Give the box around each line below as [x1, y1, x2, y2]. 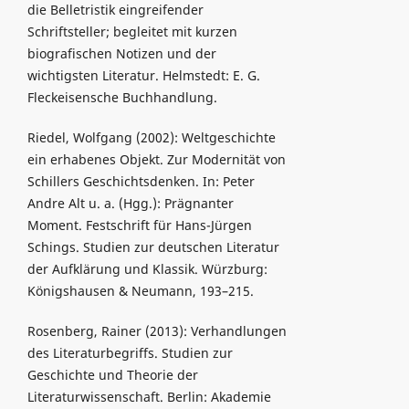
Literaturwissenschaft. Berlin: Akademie [26, 388, 271, 406]
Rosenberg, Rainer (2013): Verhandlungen [26, 322, 287, 341]
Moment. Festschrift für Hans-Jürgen [26, 216, 252, 235]
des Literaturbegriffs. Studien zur [26, 344, 233, 362]
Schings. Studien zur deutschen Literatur [26, 238, 279, 257]
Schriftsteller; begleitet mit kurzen [26, 23, 237, 41]
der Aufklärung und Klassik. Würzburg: [26, 260, 267, 278]
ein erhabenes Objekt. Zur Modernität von [26, 151, 286, 169]
